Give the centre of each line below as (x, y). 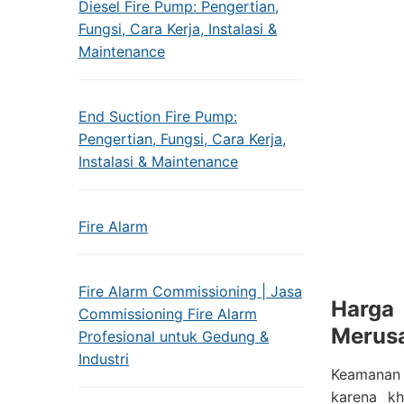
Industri (104, 359)
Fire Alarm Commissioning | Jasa (190, 291)
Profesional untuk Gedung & (174, 336)
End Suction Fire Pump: (158, 116)
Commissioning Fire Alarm (168, 314)
